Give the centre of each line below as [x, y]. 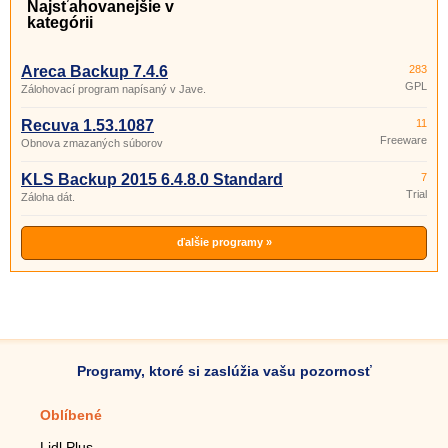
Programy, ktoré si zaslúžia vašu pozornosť [224, 371]
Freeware [403, 140]
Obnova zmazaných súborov [92, 143]
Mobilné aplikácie [320, 415]
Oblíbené [71, 415]
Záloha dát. [48, 197]
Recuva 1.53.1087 [87, 125]
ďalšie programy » [224, 242]
